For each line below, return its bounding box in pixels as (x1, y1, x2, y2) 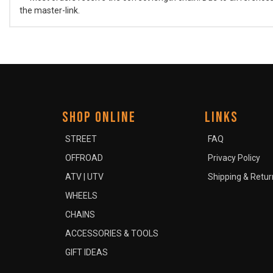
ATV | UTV (65, 172, 104, 182)
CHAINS (65, 210, 95, 219)
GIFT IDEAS (65, 247, 108, 257)
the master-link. (19, 5, 80, 15)
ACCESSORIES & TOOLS (65, 229, 158, 238)
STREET (65, 134, 97, 144)
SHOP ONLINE (62, 108, 136, 126)
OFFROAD (65, 153, 103, 163)
